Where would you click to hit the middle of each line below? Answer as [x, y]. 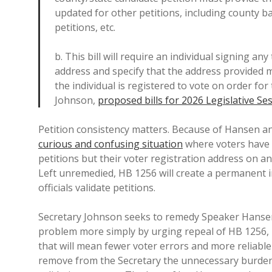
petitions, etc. [85, 27]
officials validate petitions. [97, 188]
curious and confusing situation [110, 144]
